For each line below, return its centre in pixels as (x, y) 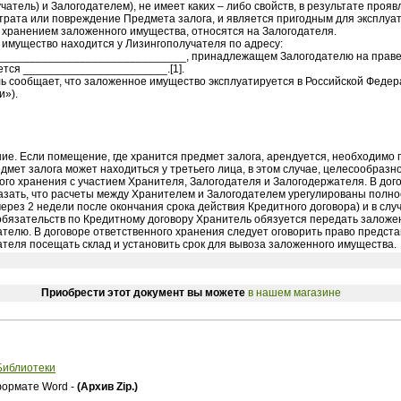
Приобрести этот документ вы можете (144, 293)
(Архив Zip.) (107, 387)
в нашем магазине (294, 293)
